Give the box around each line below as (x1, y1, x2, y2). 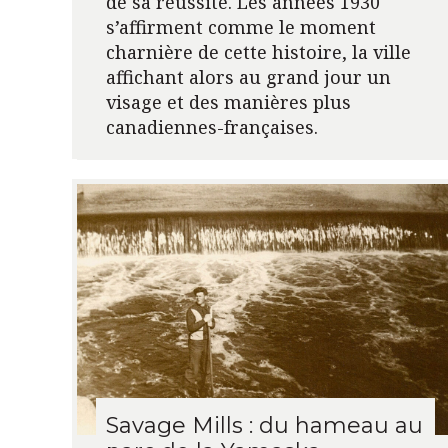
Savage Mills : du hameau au (105, 411, 423, 439)
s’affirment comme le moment (105, 14, 376, 39)
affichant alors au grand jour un (105, 64, 391, 89)
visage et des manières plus (105, 89, 351, 114)
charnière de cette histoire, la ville (105, 39, 411, 64)
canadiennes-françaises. (105, 114, 318, 139)
